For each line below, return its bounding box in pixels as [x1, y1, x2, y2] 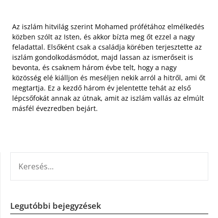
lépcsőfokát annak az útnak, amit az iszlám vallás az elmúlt [12, 93, 204, 103]
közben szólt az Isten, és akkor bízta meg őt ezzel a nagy [12, 32, 195, 42]
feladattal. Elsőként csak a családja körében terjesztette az [12, 42, 202, 52]
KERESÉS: [10, 153, 40, 163]
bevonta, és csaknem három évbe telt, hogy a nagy [12, 63, 177, 73]
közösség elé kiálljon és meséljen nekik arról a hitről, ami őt [12, 73, 205, 83]
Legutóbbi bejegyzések [10, 200, 101, 212]
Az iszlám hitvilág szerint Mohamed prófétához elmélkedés [12, 22, 204, 32]
